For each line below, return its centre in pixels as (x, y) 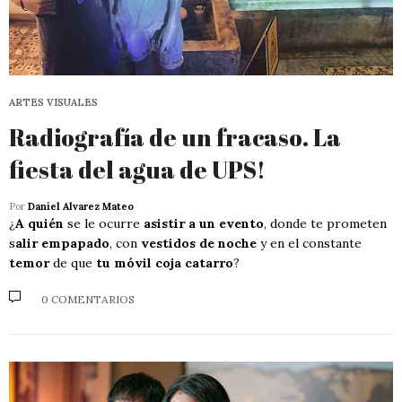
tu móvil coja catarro (165, 262)
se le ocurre (104, 223)
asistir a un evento (204, 223)
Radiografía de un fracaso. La (175, 137)
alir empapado (62, 243)
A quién (39, 223)
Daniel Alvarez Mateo (81, 206)
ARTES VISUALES (53, 102)
